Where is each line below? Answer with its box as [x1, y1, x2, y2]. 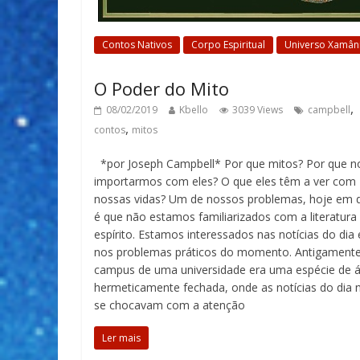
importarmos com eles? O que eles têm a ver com [94, 174, 356, 189]
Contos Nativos [102, 38, 172, 51]
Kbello [179, 103, 208, 117]
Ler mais [102, 331, 141, 345]
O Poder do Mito [94, 76, 229, 100]
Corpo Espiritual [191, 38, 265, 51]
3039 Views [232, 103, 283, 117]
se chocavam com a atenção [94, 297, 245, 313]
